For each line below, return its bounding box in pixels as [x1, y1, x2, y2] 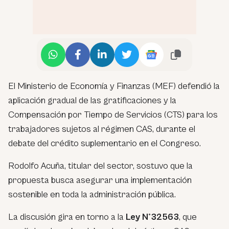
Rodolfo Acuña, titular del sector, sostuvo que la [8, 160, 193, 171]
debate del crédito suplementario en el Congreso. [8, 138, 201, 149]
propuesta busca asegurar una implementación [8, 174, 192, 186]
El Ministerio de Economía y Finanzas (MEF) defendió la [8, 80, 220, 91]
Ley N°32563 [126, 211, 179, 222]
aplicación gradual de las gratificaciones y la [8, 95, 176, 106]
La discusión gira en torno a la [8, 211, 126, 222]
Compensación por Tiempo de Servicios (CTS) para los [8, 109, 218, 120]
